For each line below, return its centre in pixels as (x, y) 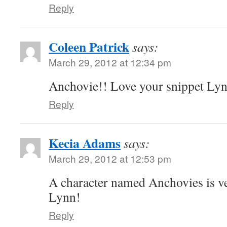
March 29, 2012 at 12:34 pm (110, 62)
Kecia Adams (85, 143)
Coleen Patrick (89, 47)
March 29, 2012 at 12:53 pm (110, 158)
